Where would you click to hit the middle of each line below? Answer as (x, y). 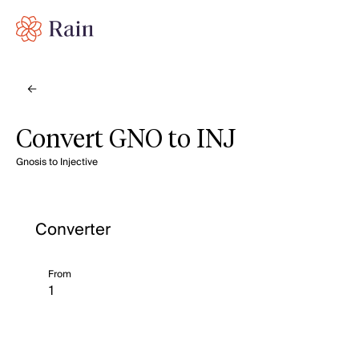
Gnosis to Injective (57, 162)
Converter (73, 230)
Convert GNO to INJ (126, 140)
